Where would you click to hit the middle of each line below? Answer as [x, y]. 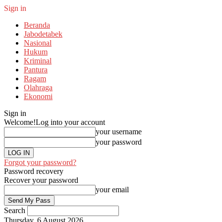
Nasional [38, 43]
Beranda [37, 25]
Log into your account [70, 122]
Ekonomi [38, 96]
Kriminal [38, 61]
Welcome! [20, 122]
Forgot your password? [40, 162]
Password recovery [34, 171]
